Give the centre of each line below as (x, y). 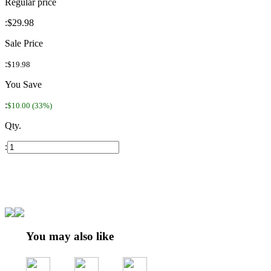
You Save (23, 84)
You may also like (70, 237)
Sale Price (24, 43)
